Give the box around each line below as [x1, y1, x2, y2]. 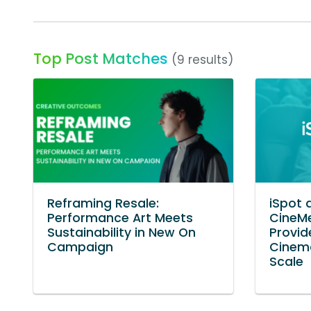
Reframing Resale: [47, 194, 159, 212]
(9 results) [171, 51, 233, 68]
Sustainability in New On [47, 224, 196, 241]
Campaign [47, 238, 113, 255]
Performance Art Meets [47, 209, 193, 226]
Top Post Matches [33, 48, 168, 69]
